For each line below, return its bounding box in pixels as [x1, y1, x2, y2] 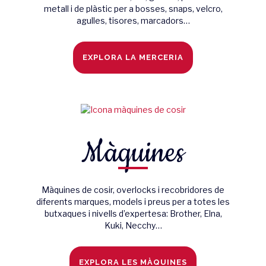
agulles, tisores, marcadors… [76, 15, 190, 26]
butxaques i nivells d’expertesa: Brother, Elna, [44, 208, 222, 219]
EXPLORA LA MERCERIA [83, 53, 183, 62]
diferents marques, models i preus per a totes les [36, 197, 230, 207]
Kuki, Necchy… [104, 220, 162, 231]
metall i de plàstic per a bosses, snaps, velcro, [43, 4, 223, 14]
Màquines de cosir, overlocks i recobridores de [42, 185, 224, 195]
